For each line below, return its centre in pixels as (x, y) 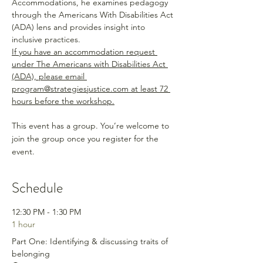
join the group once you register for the (85, 138)
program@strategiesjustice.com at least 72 (91, 88)
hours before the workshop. (63, 101)
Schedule (37, 188)
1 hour (23, 224)
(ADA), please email (49, 76)
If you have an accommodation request (85, 51)
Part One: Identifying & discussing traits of (90, 241)
